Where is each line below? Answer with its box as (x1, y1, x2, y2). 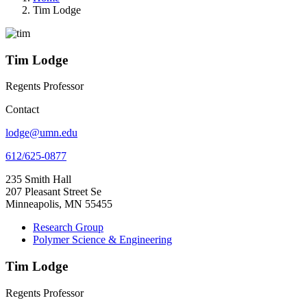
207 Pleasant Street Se (5, 186, 101, 198)
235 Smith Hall (5, 173, 71, 186)
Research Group (33, 221, 103, 234)
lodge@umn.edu (5, 127, 77, 139)
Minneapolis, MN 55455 (5, 198, 112, 210)
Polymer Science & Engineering (33, 234, 172, 246)
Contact (5, 103, 39, 116)
